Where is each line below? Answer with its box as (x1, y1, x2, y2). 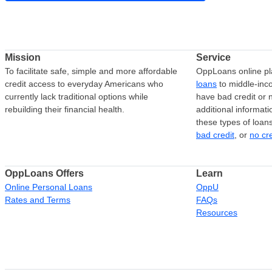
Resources (196, 208, 237, 217)
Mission (5, 52, 41, 63)
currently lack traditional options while (5, 92, 148, 101)
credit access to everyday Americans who (5, 79, 163, 89)
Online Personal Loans (5, 182, 92, 192)
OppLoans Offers (5, 168, 84, 178)
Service (196, 52, 231, 63)
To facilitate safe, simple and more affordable (5, 66, 177, 76)
